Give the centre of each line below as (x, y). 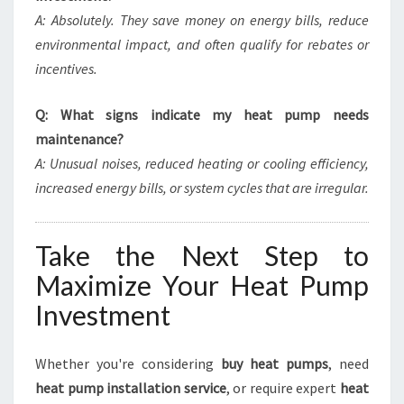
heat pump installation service (131, 388)
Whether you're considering (128, 363)
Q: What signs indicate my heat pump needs (202, 115)
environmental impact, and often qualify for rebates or (202, 44)
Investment (103, 315)
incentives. (66, 69)
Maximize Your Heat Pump (202, 285)
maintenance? (79, 139)
